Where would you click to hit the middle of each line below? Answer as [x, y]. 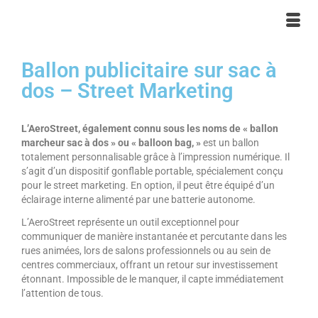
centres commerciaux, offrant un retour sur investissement [150, 264]
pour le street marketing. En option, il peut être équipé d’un [148, 185]
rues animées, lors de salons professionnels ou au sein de [146, 250]
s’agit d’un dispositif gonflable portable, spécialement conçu [152, 171]
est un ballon [230, 142]
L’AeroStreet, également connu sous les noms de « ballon [150, 128]
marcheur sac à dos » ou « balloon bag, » [111, 142]
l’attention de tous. [62, 293]
